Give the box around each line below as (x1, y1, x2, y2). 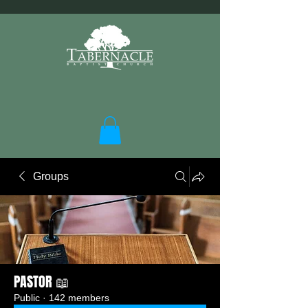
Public (14, 291, 40, 303)
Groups (33, 170, 69, 182)
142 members (49, 291, 109, 303)
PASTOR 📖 (14, 271, 69, 292)
